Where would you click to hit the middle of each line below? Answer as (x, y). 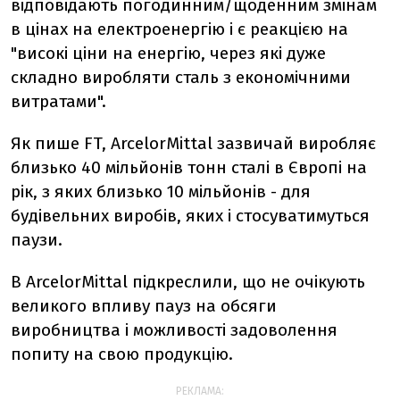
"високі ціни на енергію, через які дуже (168, 53)
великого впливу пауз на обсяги (144, 305)
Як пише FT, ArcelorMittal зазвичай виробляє (193, 143)
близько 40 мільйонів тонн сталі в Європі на (189, 167)
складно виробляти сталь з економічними (181, 77)
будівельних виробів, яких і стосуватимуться (190, 215)
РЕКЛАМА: (200, 391)
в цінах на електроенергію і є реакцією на (179, 29)
